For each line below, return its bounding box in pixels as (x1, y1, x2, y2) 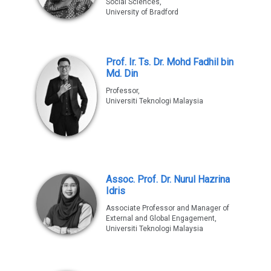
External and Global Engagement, (106, 214, 217, 223)
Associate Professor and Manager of (106, 203, 229, 212)
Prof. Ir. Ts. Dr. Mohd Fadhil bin (106, 56, 233, 68)
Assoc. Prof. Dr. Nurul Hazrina (106, 173, 230, 185)
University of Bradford (106, 7, 178, 16)
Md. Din (106, 67, 138, 79)
